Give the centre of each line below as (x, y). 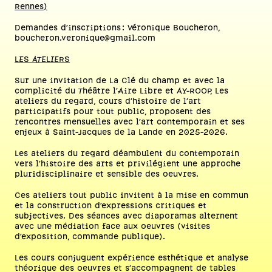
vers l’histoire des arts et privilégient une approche (127, 164)
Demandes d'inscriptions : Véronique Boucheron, (117, 28)
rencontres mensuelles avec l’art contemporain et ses (130, 122)
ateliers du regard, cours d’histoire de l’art (108, 102)
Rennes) (31, 7)
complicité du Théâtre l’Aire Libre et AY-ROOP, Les (121, 91)
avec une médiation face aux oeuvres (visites (112, 227)
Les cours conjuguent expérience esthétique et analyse (131, 258)
